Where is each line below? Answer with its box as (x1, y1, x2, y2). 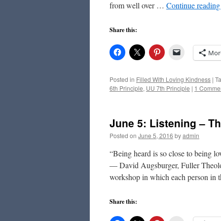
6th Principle (110, 84, 143, 92)
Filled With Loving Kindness (136, 75, 211, 83)
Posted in (110, 75, 135, 83)
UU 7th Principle (146, 84, 190, 92)
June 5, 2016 (138, 131, 173, 140)
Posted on (110, 131, 137, 140)
